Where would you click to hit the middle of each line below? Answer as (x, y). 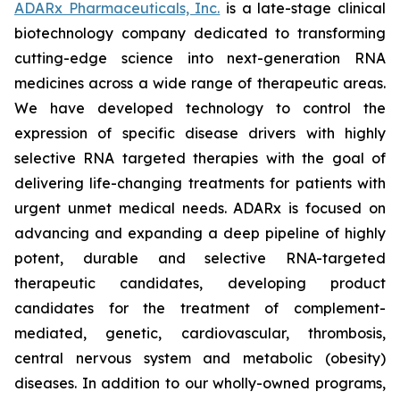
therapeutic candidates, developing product (200, 283)
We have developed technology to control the (200, 108)
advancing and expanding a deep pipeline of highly (200, 233)
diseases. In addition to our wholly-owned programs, (200, 383)
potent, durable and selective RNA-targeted (200, 258)
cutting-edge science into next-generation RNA (200, 58)
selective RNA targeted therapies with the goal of (200, 158)
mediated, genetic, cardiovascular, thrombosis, (200, 333)
